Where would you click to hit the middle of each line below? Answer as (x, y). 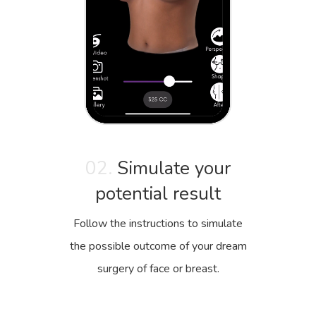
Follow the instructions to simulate (158, 223)
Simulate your (171, 168)
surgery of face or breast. (158, 268)
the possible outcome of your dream (158, 246)
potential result (158, 193)
